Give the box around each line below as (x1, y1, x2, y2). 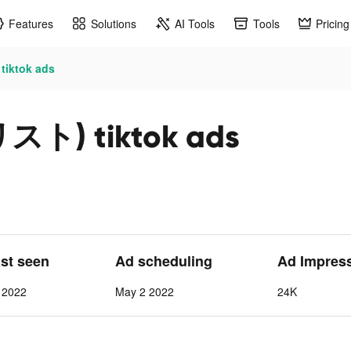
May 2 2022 (114, 284, 174, 299)
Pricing (316, 15, 349, 31)
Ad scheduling (114, 251, 212, 271)
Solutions (91, 15, 136, 31)
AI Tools (175, 15, 215, 31)
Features (9, 15, 53, 31)
